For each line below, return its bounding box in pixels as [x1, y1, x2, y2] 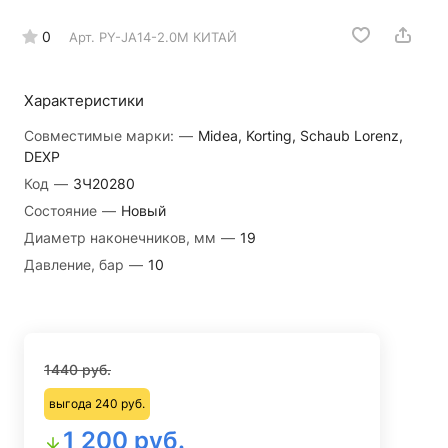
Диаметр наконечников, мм [24, 228, 220, 246]
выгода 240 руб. [49, 395, 145, 411]
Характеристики [24, 90, 144, 110]
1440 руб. [44, 360, 111, 378]
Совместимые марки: [24, 126, 178, 144]
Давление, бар [24, 255, 128, 273]
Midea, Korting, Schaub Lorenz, [198, 126, 403, 144]
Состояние [24, 201, 101, 219]
